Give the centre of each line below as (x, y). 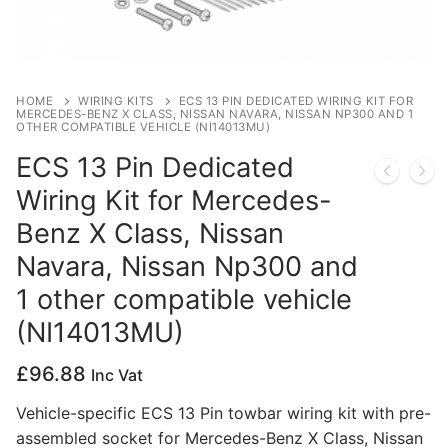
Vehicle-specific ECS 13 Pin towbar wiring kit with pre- (223, 413)
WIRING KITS (116, 100)
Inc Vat (117, 374)
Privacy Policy (101, 38)
